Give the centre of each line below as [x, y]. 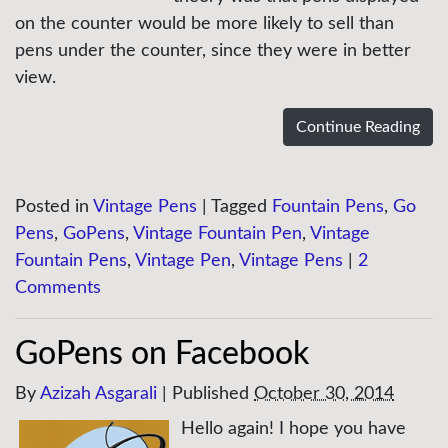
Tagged [241, 207]
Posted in [54, 207]
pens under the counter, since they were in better [213, 51]
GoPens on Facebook [162, 354]
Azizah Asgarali [98, 394]
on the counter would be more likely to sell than [204, 24]
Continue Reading [358, 127]
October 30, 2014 [324, 394]
